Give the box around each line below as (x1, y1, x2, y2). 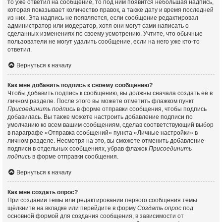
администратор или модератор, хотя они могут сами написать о (7, 22, 189, 29)
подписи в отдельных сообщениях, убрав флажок (7, 145, 149, 152)
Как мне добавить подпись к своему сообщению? (7, 81, 153, 89)
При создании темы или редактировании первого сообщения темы (7, 196, 197, 204)
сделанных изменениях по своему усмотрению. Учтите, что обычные (7, 30, 203, 37)
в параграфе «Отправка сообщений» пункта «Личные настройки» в (7, 129, 198, 136)
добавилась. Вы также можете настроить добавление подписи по (7, 113, 193, 120)
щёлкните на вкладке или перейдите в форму (7, 204, 137, 212)
